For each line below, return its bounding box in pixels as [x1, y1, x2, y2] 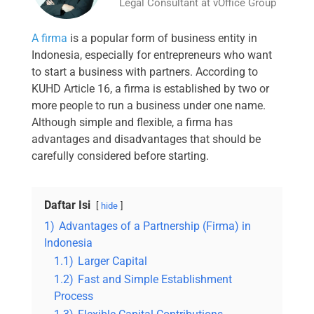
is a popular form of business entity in [67, 32, 257, 46]
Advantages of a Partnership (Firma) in [59, 219, 251, 233]
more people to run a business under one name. [32, 99, 266, 113]
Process [54, 289, 93, 303]
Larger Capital [78, 254, 147, 268]
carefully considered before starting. [32, 149, 209, 163]
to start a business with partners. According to [32, 65, 258, 79]
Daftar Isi [44, 198, 90, 212]
